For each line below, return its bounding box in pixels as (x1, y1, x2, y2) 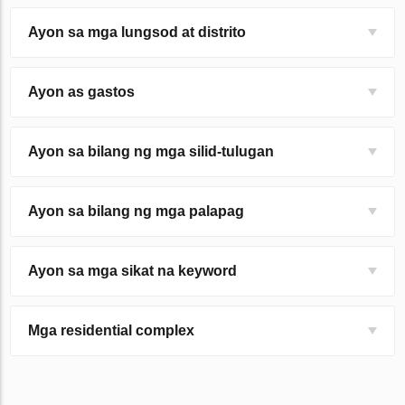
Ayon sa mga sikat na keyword (28, 263, 238, 279)
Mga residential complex (28, 323, 195, 339)
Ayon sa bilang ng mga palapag (28, 203, 245, 220)
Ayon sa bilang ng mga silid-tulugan (28, 144, 275, 160)
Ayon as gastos (28, 84, 136, 100)
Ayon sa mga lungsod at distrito (28, 24, 247, 41)
